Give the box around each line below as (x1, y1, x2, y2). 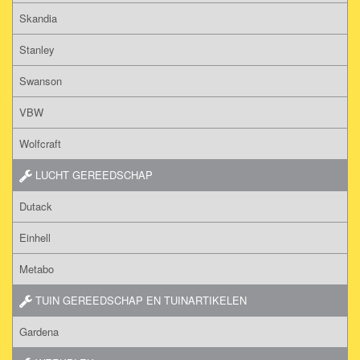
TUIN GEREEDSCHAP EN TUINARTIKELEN (32, 292, 247, 308)
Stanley (19, 41, 55, 57)
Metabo (19, 260, 54, 276)
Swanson (19, 72, 62, 88)
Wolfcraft (19, 135, 61, 151)
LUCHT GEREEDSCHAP (32, 166, 153, 182)
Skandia (19, 10, 57, 26)
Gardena (19, 323, 59, 339)
